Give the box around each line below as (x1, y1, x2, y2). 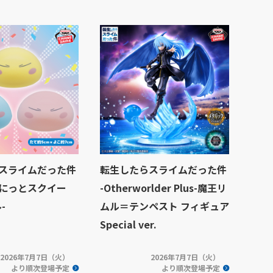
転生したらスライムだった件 (100, 162, 227, 177)
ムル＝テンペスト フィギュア (100, 199, 229, 213)
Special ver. (100, 217, 157, 232)
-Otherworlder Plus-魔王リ (100, 180, 227, 195)
